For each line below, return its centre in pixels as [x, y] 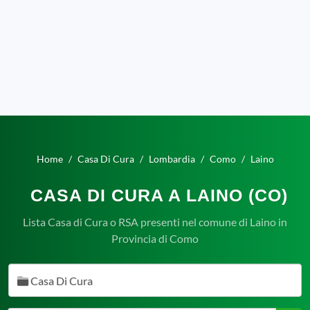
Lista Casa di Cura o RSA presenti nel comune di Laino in [155, 222]
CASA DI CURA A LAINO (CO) [159, 195]
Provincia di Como [155, 238]
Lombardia [172, 159]
